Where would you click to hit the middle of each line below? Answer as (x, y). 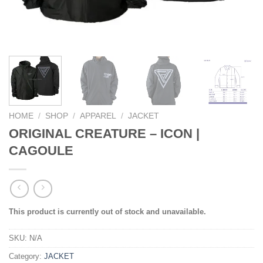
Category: (26, 257)
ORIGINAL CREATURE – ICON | (104, 133)
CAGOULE (41, 150)
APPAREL (98, 116)
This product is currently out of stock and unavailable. (107, 212)
